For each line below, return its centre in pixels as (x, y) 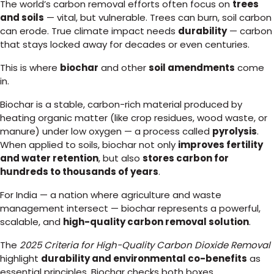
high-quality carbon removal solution (156, 221)
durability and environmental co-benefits (144, 258)
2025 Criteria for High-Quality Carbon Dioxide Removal (145, 245)
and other (124, 67)
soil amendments (192, 67)
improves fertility (220, 144)
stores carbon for (186, 158)
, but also (120, 158)
